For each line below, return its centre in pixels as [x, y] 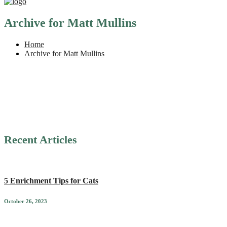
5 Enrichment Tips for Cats [51, 181]
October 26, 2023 [26, 201]
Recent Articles [41, 139]
